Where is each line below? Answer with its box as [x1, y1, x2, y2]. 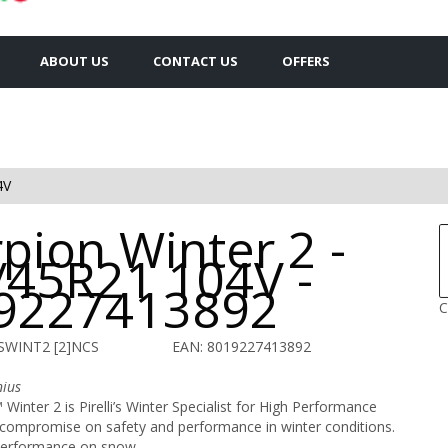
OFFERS [282, 51, 330, 70]
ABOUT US [40, 51, 109, 70]
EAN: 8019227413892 [172, 336, 312, 356]
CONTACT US [153, 51, 238, 70]
